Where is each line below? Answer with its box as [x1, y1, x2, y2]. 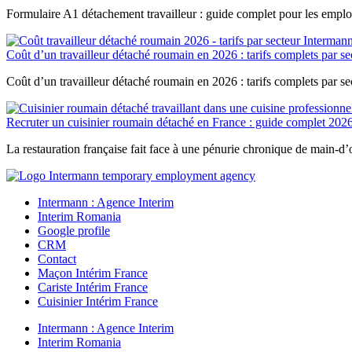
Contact [38, 251, 76, 266]
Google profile [38, 223, 110, 237]
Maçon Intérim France [38, 266, 148, 280]
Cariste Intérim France [38, 280, 148, 294]
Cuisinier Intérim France [38, 294, 158, 308]
